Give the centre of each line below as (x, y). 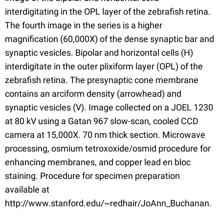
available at (27, 189)
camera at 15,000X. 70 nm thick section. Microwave (105, 135)
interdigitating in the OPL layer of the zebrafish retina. (108, 11)
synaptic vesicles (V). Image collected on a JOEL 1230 (109, 107)
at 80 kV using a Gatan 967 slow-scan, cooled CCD (102, 121)
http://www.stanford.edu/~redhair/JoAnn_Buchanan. (108, 203)
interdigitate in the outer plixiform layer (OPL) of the (104, 66)
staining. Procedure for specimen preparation (92, 176)
